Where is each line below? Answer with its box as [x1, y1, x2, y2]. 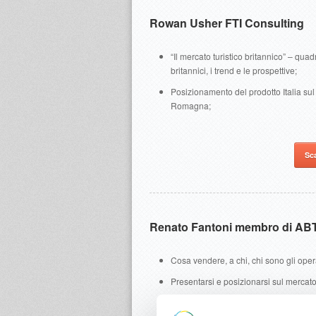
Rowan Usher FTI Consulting [150, 15, 304, 31]
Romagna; [171, 99, 211, 111]
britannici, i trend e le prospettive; [171, 64, 297, 76]
